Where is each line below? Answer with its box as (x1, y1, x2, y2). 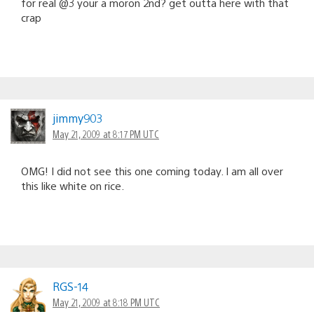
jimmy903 (53, 110, 103, 125)
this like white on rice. (21, 178, 124, 192)
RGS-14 (53, 278, 88, 294)
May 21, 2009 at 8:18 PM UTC (53, 295, 160, 308)
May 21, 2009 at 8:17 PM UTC (53, 127, 159, 140)
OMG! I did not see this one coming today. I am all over (21, 163, 283, 177)
